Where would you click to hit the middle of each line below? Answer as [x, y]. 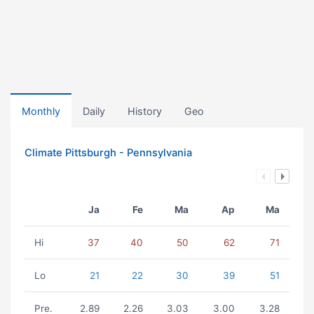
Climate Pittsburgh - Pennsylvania [108, 153]
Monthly [41, 111]
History [145, 111]
